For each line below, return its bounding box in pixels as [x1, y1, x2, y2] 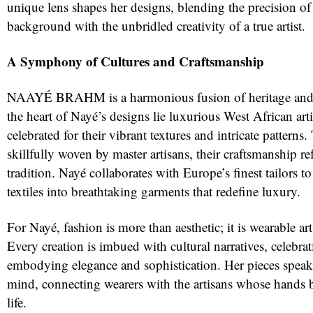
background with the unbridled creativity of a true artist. [7, 16, 305, 34]
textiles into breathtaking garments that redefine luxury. [7, 182, 300, 200]
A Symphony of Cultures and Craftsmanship [7, 51, 264, 71]
